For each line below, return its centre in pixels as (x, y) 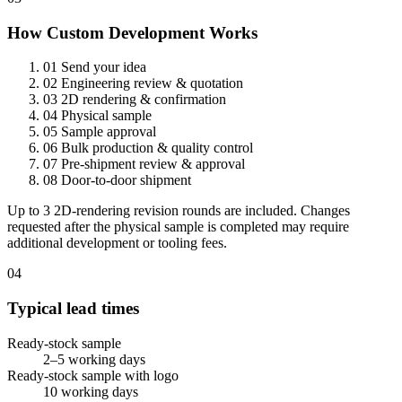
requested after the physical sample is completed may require (178, 227)
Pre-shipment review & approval (153, 164)
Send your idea (104, 67)
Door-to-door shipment (126, 180)
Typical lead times (73, 308)
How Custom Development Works (132, 32)
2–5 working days (94, 359)
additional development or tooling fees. (117, 243)
